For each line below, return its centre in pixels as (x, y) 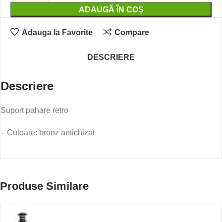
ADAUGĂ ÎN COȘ (111, 10)
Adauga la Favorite (57, 32)
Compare (132, 32)
